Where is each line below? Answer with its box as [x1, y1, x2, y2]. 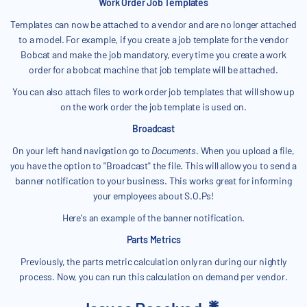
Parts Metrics [126, 234, 181, 246]
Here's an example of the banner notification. [62, 212, 245, 224]
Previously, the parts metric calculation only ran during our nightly [21, 256, 286, 268]
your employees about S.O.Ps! [93, 190, 214, 202]
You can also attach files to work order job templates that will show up [12, 86, 295, 98]
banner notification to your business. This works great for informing [15, 175, 292, 187]
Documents [151, 145, 196, 157]
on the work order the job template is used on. [60, 101, 247, 113]
